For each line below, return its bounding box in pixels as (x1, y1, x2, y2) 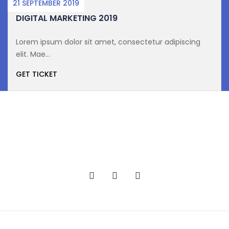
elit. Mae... (16, 49, 50, 60)
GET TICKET (16, 69, 57, 80)
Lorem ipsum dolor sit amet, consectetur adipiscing (16, 37, 200, 48)
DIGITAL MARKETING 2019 (16, 12, 118, 25)
